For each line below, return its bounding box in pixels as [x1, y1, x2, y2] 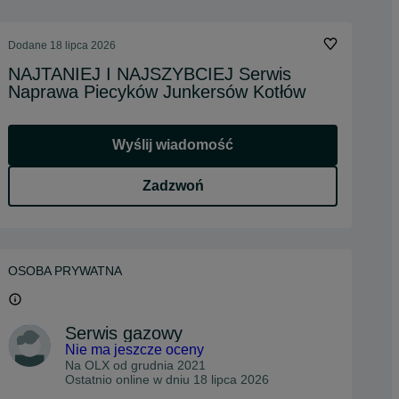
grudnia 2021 [131, 358, 206, 372]
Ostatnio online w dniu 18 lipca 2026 [65, 372, 269, 387]
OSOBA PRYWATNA [8, 264, 122, 278]
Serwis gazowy [65, 323, 183, 343]
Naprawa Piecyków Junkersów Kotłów [8, 82, 305, 102]
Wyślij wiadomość [112, 137, 233, 152]
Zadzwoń [142, 178, 204, 193]
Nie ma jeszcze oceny [65, 342, 204, 357]
